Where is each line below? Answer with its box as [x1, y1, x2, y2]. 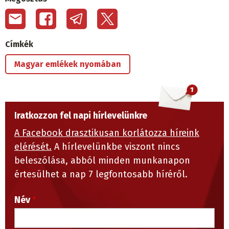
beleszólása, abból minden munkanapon [14, 155, 190, 167]
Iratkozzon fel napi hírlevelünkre [14, 110, 147, 122]
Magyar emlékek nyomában [14, 59, 121, 70]
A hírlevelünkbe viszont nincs [52, 141, 180, 153]
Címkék [5, 39, 33, 50]
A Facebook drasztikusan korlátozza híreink [14, 127, 199, 139]
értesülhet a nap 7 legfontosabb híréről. [14, 169, 190, 180]
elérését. [14, 141, 52, 153]
